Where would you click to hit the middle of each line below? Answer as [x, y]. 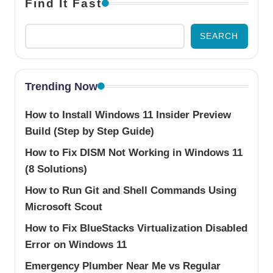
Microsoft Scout [64, 207]
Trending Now [61, 86]
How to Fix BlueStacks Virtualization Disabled [136, 228]
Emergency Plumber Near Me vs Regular [123, 266]
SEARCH [219, 37]
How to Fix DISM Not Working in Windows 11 [134, 152]
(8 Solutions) [56, 169]
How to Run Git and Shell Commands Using [131, 190]
